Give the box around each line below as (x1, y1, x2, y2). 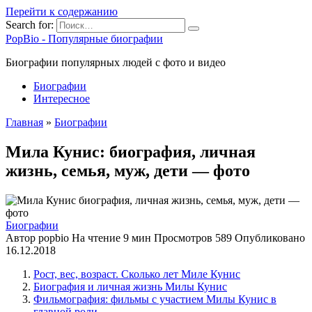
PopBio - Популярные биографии (6, 33, 163, 45)
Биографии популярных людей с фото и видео (6, 56, 226, 68)
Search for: (6, 19, 54, 31)
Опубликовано (235, 231, 305, 244)
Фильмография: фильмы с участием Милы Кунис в (33, 292, 276, 305)
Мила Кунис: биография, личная (6, 142, 256, 161)
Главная (6, 116, 43, 128)
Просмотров (154, 231, 212, 244)
